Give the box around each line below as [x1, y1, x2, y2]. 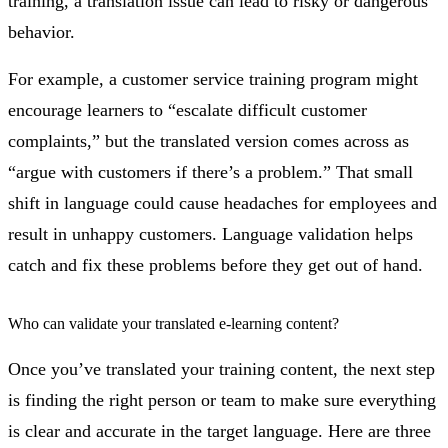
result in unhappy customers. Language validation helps [8, 224, 413, 245]
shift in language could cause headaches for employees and [8, 193, 437, 214]
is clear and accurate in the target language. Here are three [8, 421, 431, 442]
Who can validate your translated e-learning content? [8, 315, 339, 333]
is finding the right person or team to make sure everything [8, 390, 436, 411]
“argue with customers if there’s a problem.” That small [8, 162, 413, 183]
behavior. [8, 22, 75, 43]
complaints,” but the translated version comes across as [8, 131, 409, 152]
